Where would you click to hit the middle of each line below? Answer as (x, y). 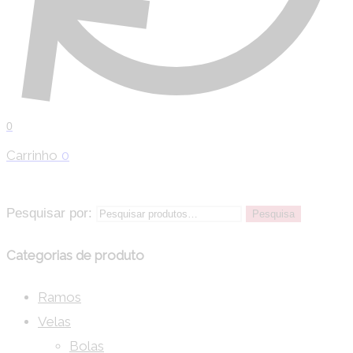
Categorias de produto (75, 255)
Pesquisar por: (49, 214)
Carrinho (32, 156)
